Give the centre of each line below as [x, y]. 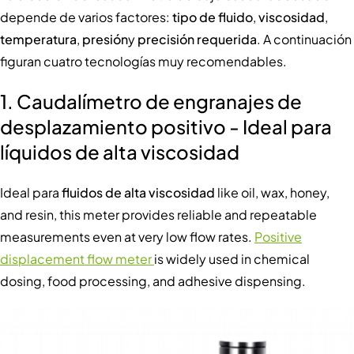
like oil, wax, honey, [272, 193]
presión [105, 40]
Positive [278, 237]
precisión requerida [197, 40]
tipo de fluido [213, 17]
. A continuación [304, 40]
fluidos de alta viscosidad [138, 193]
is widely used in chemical [232, 259]
